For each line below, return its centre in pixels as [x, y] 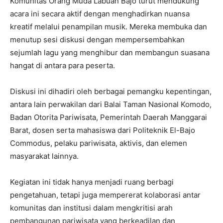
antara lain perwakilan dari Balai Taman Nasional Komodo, [111, 105]
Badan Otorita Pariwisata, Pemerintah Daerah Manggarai [109, 117]
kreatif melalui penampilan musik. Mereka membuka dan [109, 27]
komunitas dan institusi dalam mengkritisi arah [91, 208]
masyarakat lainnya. [44, 156]
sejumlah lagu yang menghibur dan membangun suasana [110, 53]
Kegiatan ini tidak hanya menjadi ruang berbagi [92, 182]
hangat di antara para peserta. [62, 66]
